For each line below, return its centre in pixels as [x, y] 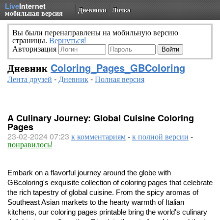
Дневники [92, 10]
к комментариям [98, 136]
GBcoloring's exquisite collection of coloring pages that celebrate [110, 183]
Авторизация [35, 48]
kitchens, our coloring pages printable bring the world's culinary [107, 212]
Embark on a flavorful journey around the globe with [89, 173]
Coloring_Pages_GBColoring [118, 68]
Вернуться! [68, 40]
